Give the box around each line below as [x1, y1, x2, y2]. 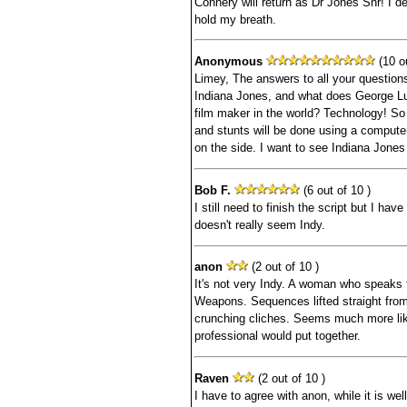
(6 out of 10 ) [299, 183, 371, 197]
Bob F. [194, 183, 231, 197]
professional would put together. [194, 329, 361, 343]
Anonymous [194, 55, 263, 69]
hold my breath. [194, 12, 276, 26]
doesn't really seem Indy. [194, 217, 325, 232]
